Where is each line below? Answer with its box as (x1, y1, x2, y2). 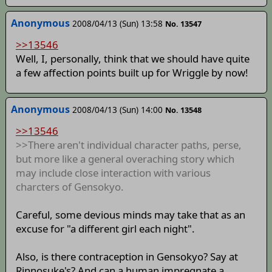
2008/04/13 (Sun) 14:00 (72, 103, 163, 115)
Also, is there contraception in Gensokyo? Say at (15, 250, 238, 264)
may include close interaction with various (15, 166, 211, 180)
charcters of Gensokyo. (15, 180, 124, 194)
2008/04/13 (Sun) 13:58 (72, 17, 163, 29)
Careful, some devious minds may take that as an (15, 208, 245, 222)
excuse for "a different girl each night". (15, 222, 195, 236)
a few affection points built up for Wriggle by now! (15, 66, 248, 80)
